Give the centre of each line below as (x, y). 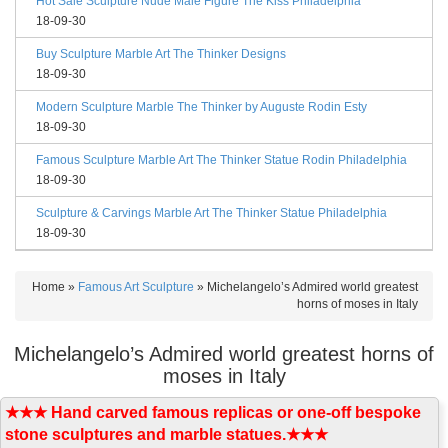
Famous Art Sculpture (136, 286)
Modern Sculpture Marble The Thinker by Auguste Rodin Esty (201, 106)
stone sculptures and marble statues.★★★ (167, 435)
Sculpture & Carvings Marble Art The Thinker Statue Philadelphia (211, 212)
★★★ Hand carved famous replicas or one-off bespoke (213, 413)
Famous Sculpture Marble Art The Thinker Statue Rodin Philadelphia (221, 159)
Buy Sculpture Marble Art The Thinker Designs (161, 53)
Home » (55, 286)
